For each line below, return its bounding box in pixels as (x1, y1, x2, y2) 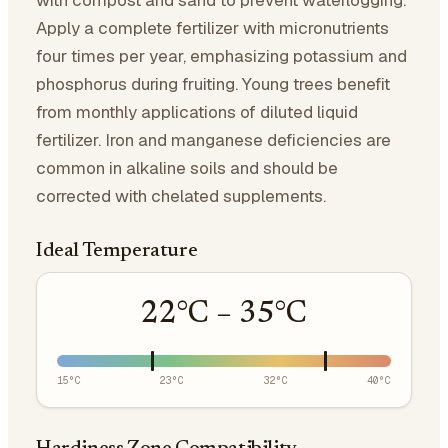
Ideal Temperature (36, 241, 198, 261)
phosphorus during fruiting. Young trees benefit (36, 73, 390, 95)
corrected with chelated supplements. (36, 185, 326, 207)
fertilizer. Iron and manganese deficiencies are (36, 129, 391, 151)
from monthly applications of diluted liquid (36, 101, 358, 123)
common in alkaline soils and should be (36, 157, 338, 179)
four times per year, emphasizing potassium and (36, 45, 407, 67)
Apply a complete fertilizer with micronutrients (36, 17, 389, 39)
